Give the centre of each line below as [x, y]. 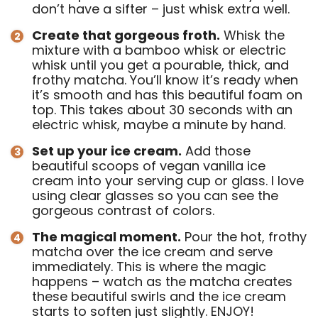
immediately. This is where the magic [149, 267]
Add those [216, 151]
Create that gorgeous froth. [126, 35]
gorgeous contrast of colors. [123, 211]
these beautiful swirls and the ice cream [159, 297]
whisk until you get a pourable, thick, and [160, 65]
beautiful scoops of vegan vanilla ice [149, 166]
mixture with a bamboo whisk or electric [159, 50]
